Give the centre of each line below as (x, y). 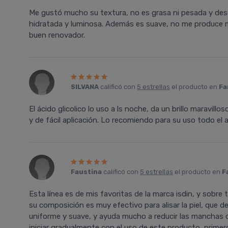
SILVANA (85, 87)
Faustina (86, 172)
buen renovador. (57, 35)
